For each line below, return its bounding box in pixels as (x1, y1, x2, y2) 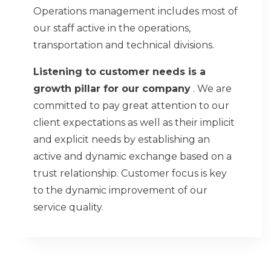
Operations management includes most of (33, 5, 238, 17)
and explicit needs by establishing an (33, 134, 210, 145)
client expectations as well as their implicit (33, 117, 235, 128)
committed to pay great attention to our (33, 100, 229, 111)
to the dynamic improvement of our (33, 184, 207, 196)
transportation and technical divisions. (33, 39, 214, 51)
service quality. (33, 201, 103, 213)
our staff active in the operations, (33, 22, 191, 34)
